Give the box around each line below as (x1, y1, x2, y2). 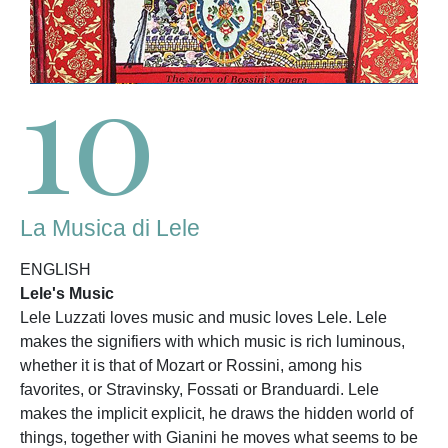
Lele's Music (20, 285, 114, 303)
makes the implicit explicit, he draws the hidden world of (20, 405, 413, 423)
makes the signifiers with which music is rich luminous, (20, 333, 405, 351)
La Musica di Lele (20, 215, 200, 242)
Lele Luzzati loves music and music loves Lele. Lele (20, 309, 387, 327)
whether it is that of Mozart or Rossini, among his (20, 357, 362, 375)
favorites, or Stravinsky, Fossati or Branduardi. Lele (20, 381, 379, 399)
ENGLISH (20, 261, 91, 279)
